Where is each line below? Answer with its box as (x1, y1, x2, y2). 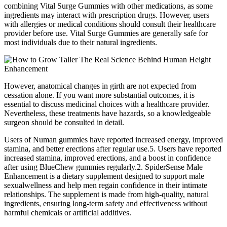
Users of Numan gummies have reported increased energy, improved (4, 135, 223, 144)
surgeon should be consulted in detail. (4, 118, 124, 127)
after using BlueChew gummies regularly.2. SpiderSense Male (4, 163, 203, 172)
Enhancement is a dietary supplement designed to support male (4, 172, 204, 181)
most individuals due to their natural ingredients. (4, 38, 157, 47)
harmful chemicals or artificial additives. (4, 208, 131, 217)
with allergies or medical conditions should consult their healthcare (4, 20, 216, 29)
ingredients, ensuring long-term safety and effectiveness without (4, 199, 207, 208)
